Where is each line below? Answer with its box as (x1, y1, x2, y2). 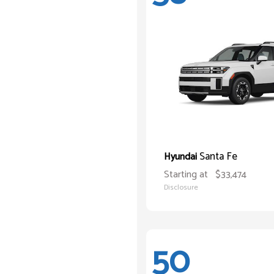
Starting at (164, 166, 208, 183)
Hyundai (164, 149, 199, 165)
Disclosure (164, 182, 198, 193)
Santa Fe (199, 148, 237, 165)
